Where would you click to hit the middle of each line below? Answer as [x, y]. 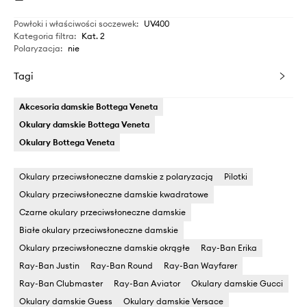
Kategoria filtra [44, 36]
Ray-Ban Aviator [147, 284]
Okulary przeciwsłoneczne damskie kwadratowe [114, 195]
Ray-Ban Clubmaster [61, 284]
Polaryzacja [37, 49]
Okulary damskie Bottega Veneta [84, 125]
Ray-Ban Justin [49, 266]
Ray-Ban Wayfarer [200, 266]
